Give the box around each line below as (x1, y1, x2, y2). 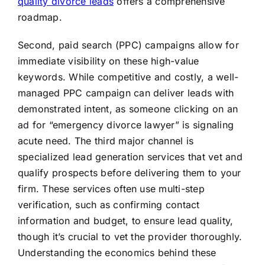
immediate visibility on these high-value (17, 55, 199, 67)
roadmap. (17, 11, 62, 24)
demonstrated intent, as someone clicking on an (17, 103, 238, 115)
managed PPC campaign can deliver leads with (17, 87, 234, 99)
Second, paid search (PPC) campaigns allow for (17, 39, 239, 51)
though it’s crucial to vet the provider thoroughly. (17, 231, 243, 243)
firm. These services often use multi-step (17, 183, 205, 195)
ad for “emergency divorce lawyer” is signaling (17, 119, 234, 131)
